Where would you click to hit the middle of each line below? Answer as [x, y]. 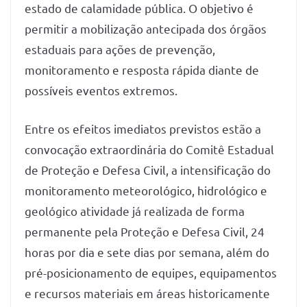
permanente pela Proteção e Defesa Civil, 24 [145, 231]
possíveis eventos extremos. [101, 90]
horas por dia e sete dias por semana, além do [147, 251]
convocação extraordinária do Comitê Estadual [149, 149]
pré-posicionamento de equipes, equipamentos [151, 272]
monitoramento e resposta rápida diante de [142, 70]
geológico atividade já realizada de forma [135, 210]
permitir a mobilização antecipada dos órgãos [146, 28]
